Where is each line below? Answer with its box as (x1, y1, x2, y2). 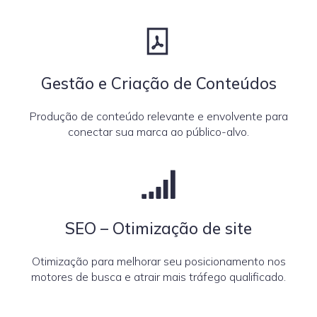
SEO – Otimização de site (65, 218, 252, 238)
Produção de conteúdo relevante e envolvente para (29, 109, 288, 123)
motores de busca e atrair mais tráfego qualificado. (31, 270, 286, 284)
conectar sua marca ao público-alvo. (68, 125, 249, 139)
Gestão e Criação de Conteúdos (40, 73, 277, 93)
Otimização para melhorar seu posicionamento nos (31, 254, 286, 268)
